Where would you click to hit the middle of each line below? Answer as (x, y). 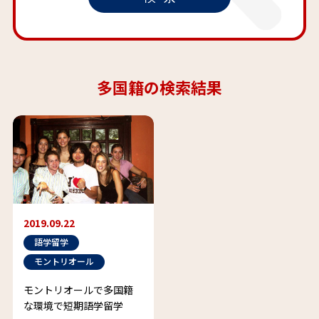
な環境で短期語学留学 (73, 306)
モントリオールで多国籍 (78, 290)
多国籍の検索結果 (159, 87)
